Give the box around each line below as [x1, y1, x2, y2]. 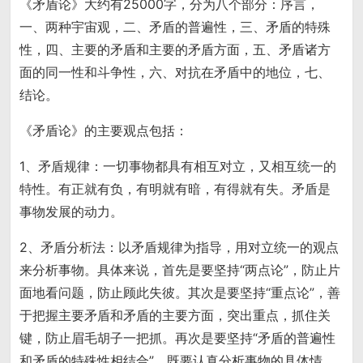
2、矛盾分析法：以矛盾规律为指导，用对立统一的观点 [19, 239, 340, 256]
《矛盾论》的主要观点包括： [19, 122, 189, 139]
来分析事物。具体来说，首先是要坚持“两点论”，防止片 [19, 262, 341, 279]
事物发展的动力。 [19, 203, 124, 220]
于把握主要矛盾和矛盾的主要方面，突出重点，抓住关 [19, 307, 331, 324]
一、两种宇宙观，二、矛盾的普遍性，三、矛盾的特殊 [19, 19, 331, 36]
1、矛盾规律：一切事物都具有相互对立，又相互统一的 [19, 158, 337, 175]
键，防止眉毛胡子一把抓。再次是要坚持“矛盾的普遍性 [19, 330, 336, 347]
